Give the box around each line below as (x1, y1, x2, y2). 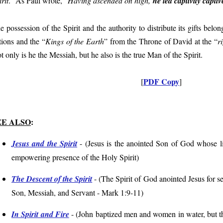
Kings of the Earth (45, 35, 104, 46)
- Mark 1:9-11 (95, 187, 141, 198)
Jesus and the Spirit (11, 137, 78, 149)
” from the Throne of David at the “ (104, 35, 218, 46)
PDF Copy (143, 75, 179, 87)
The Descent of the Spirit (11, 173, 93, 184)
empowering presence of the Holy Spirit (11, 151, 136, 162)
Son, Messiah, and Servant (11, 187, 95, 198)
